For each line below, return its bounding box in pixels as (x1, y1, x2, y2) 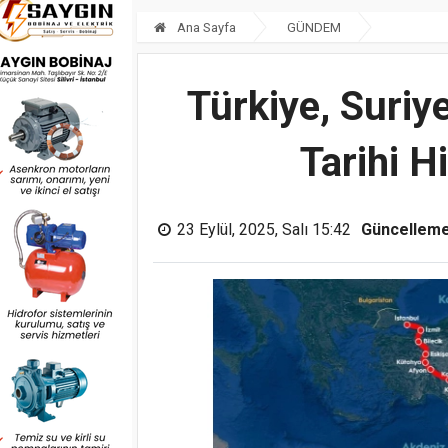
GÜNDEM (287, 19, 341, 35)
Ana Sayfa (174, 19, 236, 35)
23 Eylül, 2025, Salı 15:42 (177, 219, 351, 239)
